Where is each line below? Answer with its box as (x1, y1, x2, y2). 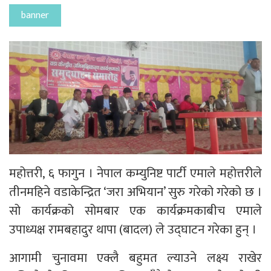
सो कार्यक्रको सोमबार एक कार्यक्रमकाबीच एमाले (9, 200, 262, 222)
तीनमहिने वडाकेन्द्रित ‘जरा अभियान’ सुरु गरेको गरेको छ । (9, 181, 262, 203)
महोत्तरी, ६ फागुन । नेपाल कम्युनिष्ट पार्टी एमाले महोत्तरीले (9, 163, 262, 184)
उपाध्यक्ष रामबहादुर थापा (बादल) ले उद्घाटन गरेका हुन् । (9, 219, 256, 241)
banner (21, 7, 49, 24)
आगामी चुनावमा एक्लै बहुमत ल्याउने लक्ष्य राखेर (9, 247, 262, 269)
